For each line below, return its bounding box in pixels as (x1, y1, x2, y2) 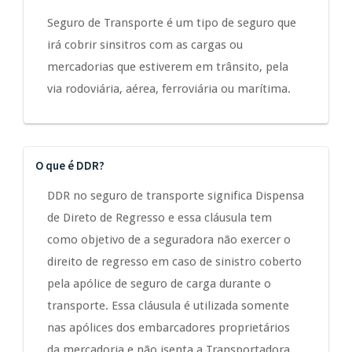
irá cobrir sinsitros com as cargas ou (47, 38, 243, 53)
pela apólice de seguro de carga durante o (47, 277, 271, 291)
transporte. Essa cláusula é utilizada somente (47, 299, 289, 313)
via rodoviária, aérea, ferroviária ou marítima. (47, 82, 291, 97)
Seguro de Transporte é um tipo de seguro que (47, 16, 296, 31)
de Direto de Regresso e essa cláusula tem (47, 211, 272, 225)
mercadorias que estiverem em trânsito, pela (47, 60, 288, 75)
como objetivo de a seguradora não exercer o (47, 233, 291, 247)
